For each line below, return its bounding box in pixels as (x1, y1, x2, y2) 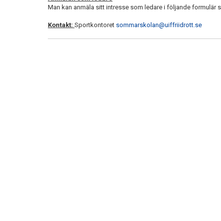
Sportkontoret (74, 21, 116, 29)
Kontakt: (48, 21, 74, 29)
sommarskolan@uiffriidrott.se (116, 21, 202, 29)
